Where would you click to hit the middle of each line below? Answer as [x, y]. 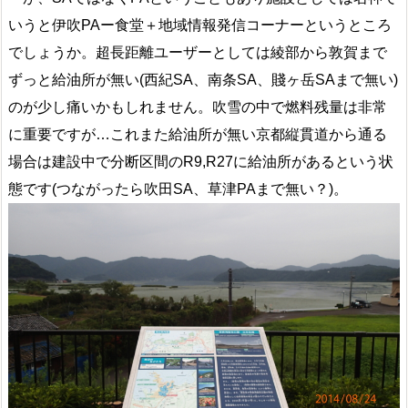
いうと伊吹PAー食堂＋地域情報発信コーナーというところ [200, 25]
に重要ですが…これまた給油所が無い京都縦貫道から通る [198, 135]
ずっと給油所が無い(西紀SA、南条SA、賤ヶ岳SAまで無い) [203, 80]
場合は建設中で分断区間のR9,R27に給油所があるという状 [201, 162]
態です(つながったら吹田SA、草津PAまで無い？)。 [178, 189]
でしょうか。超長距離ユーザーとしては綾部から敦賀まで [198, 53]
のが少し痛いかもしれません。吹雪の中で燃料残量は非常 [198, 107]
